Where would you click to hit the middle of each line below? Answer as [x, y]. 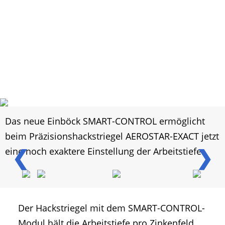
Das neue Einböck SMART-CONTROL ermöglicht [105, 121]
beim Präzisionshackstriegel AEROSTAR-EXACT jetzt [112, 136]
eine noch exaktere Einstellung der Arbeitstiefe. [104, 151]
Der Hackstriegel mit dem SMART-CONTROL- [111, 208]
